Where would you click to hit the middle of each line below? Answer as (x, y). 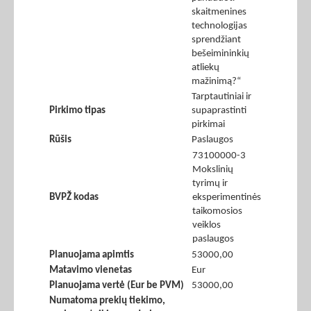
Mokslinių (213, 170)
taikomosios (217, 212)
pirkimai (208, 125)
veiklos (207, 226)
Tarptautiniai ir (221, 97)
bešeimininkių (220, 54)
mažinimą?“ (216, 82)
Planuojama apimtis (92, 255)
